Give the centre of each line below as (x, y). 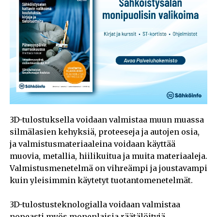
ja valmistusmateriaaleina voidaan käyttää (93, 144)
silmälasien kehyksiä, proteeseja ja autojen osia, (105, 132)
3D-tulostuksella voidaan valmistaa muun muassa (107, 119)
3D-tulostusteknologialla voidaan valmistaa (95, 204)
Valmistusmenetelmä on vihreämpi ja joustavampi (108, 168)
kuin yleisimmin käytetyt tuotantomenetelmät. (101, 180)
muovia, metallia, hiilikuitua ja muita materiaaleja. (108, 156)
